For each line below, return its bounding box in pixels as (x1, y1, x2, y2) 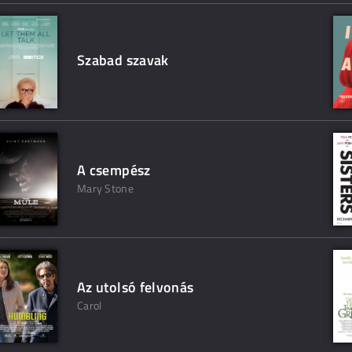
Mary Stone (77, 180, 134, 196)
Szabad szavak (77, 49, 169, 71)
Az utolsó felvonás (77, 277, 194, 298)
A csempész (77, 159, 151, 181)
